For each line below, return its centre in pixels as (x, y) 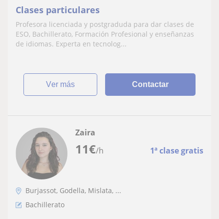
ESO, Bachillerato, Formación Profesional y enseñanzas (105, 34)
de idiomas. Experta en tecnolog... (71, 44)
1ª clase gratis (177, 151)
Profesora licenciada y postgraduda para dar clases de (105, 24)
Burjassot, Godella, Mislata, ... (73, 190)
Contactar (151, 84)
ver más (63, 84)
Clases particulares (58, 10)
